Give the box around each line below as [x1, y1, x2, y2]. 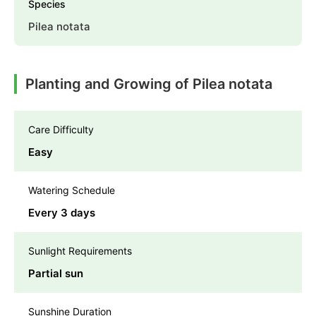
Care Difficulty [28, 123, 94, 136]
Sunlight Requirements [28, 245, 132, 257]
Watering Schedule [28, 184, 115, 197]
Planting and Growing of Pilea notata [25, 75, 272, 93]
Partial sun [28, 267, 83, 281]
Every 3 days [28, 206, 95, 220]
